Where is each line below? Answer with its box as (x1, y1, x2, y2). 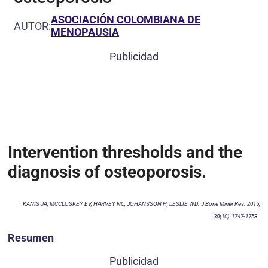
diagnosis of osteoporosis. (8, 162, 206, 182)
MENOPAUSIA (51, 26, 119, 38)
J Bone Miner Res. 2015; (201, 200, 260, 208)
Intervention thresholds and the (8, 142, 242, 163)
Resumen (8, 232, 54, 245)
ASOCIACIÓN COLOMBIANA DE (51, 13, 200, 26)
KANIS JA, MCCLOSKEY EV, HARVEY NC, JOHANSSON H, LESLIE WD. (23, 200, 201, 208)
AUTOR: (14, 19, 51, 32)
